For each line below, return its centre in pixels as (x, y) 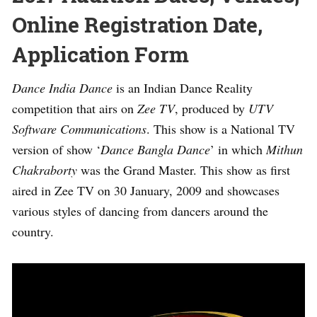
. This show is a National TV (221, 128)
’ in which (238, 149)
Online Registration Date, (137, 24)
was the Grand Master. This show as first (184, 169)
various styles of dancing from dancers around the (140, 211)
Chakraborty (45, 169)
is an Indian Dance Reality (183, 87)
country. (33, 231)
